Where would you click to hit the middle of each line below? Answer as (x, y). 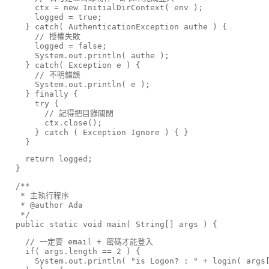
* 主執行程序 (38, 196)
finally (52, 94)
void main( (107, 225)
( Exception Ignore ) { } (128, 132)
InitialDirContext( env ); (141, 7)
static (64, 225)
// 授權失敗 (43, 36)
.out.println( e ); (107, 84)
